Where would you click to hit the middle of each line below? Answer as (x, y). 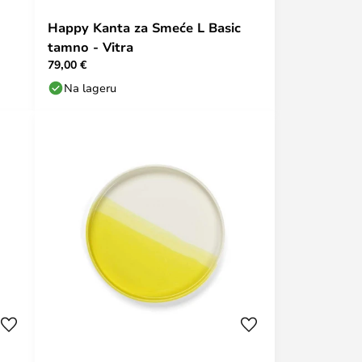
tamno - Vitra (90, 47)
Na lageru (90, 88)
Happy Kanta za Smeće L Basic (144, 27)
